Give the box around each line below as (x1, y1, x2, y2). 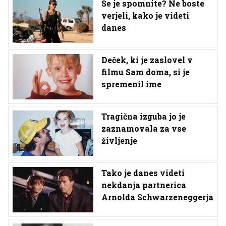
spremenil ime (101, 79, 161, 90)
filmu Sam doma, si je (101, 67, 190, 78)
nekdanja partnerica (101, 180, 186, 191)
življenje (101, 135, 137, 146)
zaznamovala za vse (101, 123, 186, 134)
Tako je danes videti (101, 167, 185, 179)
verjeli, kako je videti (101, 10, 189, 21)
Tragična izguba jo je (101, 111, 186, 122)
